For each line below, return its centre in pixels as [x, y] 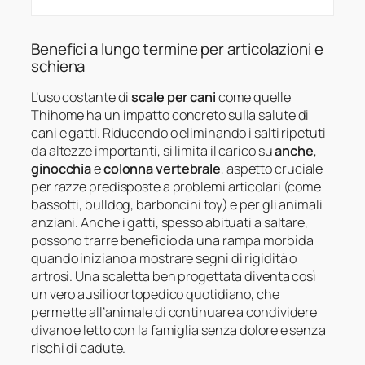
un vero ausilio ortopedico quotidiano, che [155, 295]
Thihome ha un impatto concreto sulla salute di [170, 115]
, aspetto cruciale [272, 169]
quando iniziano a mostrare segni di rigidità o [164, 259]
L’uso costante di [81, 97]
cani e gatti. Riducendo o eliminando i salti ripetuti [178, 133]
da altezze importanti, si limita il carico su [153, 151]
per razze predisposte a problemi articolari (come [176, 187]
